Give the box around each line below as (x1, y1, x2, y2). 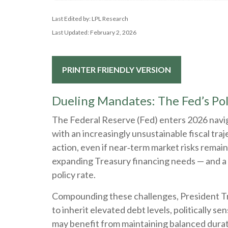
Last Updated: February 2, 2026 (52, 28, 136, 36)
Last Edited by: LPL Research (52, 15, 128, 22)
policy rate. (52, 169, 96, 180)
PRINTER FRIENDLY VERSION (62, 65, 171, 74)
